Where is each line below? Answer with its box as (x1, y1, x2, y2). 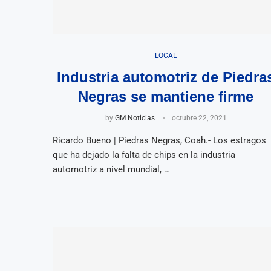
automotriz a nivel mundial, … (53, 163, 170, 175)
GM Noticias (114, 113, 155, 122)
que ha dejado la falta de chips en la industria (53, 149, 235, 160)
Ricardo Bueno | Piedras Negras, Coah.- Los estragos (53, 134, 266, 146)
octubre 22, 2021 (171, 113, 227, 122)
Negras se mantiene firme (78, 88, 254, 105)
